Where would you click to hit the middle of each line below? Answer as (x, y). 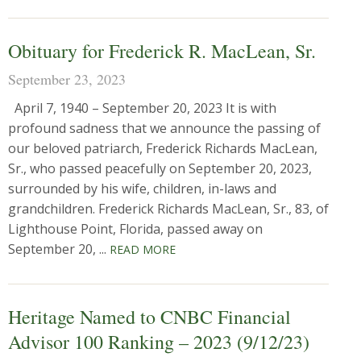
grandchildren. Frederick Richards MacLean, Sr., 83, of (168, 209)
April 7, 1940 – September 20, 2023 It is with (142, 108)
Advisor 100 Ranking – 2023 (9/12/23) (159, 342)
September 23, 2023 (67, 79)
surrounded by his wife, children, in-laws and (142, 189)
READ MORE (143, 249)
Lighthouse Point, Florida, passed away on (135, 229)
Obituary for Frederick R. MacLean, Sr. (162, 51)
